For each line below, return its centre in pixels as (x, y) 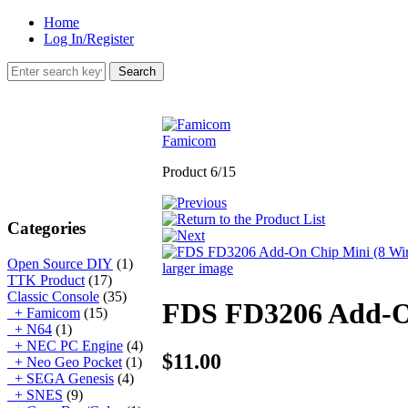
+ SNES (35, 394)
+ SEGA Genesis (61, 378)
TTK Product (46, 280)
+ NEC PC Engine (65, 345)
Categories (46, 229)
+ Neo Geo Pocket (65, 362)
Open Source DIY (60, 263)
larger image (198, 269)
